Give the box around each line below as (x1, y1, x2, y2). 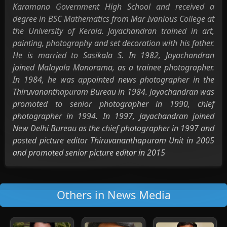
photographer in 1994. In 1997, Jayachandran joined (13, 110, 214, 122)
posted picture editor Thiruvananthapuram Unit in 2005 (13, 135, 214, 146)
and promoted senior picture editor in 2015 (13, 147, 165, 158)
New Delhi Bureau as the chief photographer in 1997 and (13, 123, 214, 134)
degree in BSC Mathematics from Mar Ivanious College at (13, 13, 214, 24)
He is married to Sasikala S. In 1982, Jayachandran (13, 50, 214, 61)
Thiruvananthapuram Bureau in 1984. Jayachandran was (13, 86, 214, 97)
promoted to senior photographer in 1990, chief (13, 98, 214, 109)
